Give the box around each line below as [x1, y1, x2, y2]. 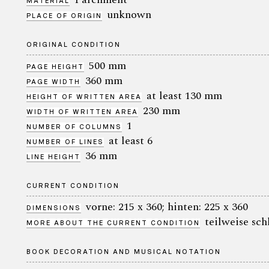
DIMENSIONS [26, 203, 81, 212]
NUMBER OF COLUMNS [26, 122, 122, 131]
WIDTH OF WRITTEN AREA [26, 107, 138, 116]
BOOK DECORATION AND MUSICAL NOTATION [26, 247, 221, 256]
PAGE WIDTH [26, 77, 80, 86]
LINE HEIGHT [26, 152, 80, 161]
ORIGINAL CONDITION [26, 40, 121, 49]
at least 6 [109, 132, 153, 149]
